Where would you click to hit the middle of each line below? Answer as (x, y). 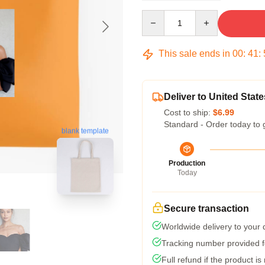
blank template (85, 131)
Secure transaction (206, 209)
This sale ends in (194, 54)
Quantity (157, 15)
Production (187, 163)
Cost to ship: (188, 112)
